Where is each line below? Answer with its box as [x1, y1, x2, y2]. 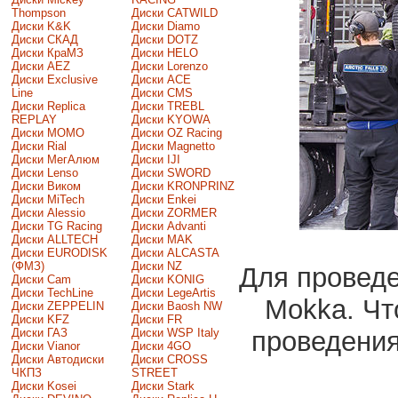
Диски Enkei [131, 192, 196, 206]
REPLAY [11, 112, 57, 126]
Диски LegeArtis [131, 285, 216, 299]
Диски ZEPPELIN [11, 298, 104, 313]
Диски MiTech [11, 192, 84, 206]
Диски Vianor [11, 338, 80, 353]
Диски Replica [11, 99, 85, 113]
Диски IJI [131, 152, 180, 166]
